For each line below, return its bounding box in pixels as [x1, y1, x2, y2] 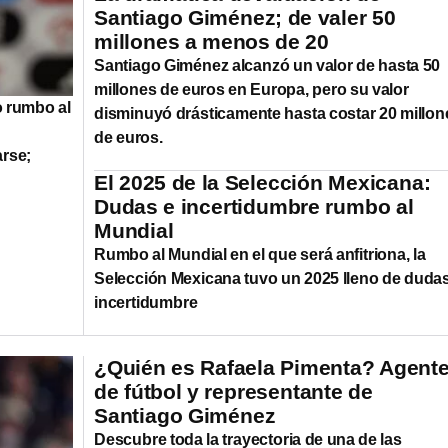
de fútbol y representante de [94, 379, 373, 403]
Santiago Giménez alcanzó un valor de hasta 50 [94, 56, 441, 74]
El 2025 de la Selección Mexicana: [94, 170, 431, 194]
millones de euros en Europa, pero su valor [94, 80, 409, 98]
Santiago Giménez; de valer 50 [94, 5, 396, 29]
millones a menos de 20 [94, 29, 330, 53]
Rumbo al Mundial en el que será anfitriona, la [94, 245, 426, 263]
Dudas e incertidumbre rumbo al [94, 194, 414, 218]
